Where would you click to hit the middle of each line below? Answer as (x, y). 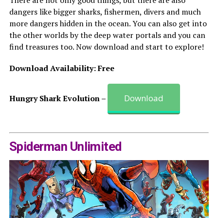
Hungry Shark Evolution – (58, 99)
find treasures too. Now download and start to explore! (106, 47)
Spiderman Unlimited (65, 146)
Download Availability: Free (62, 68)
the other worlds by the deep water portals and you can (107, 35)
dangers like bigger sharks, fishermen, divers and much (105, 12)
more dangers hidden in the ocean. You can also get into (108, 24)
